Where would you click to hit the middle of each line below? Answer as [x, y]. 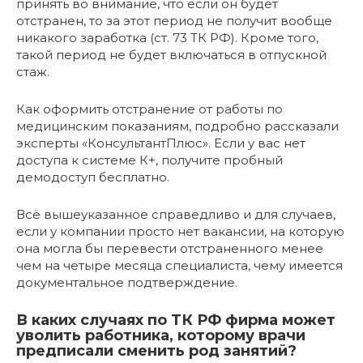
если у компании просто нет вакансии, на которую [180, 232]
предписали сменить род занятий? [156, 351]
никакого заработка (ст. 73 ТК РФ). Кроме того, [167, 38]
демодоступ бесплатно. [93, 177]
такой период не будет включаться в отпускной [171, 55]
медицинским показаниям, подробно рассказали [177, 126]
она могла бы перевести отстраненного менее [170, 249]
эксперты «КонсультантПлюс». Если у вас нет [161, 143]
